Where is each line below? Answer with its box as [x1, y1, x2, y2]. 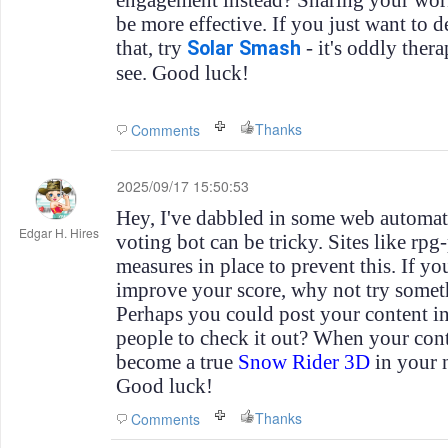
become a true [116, 350, 238, 374]
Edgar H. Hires [19, 224, 99, 241]
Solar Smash [187, 37, 301, 60]
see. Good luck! [116, 61, 249, 85]
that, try [116, 36, 187, 60]
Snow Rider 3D [238, 350, 370, 374]
